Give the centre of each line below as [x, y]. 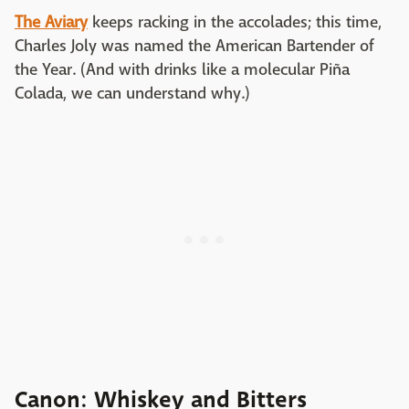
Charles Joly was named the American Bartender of [194, 47]
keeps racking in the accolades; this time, [235, 23]
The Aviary [51, 23]
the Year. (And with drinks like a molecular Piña [182, 70]
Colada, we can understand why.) [132, 94]
